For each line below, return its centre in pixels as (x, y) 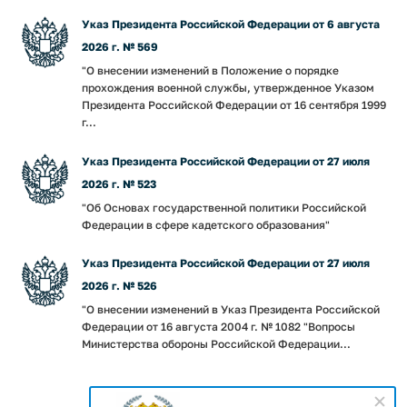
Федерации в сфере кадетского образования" (206, 224)
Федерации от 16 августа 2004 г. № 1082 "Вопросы (218, 327)
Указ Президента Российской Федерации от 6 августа (231, 24)
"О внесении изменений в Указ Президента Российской (231, 309)
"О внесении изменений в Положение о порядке (210, 70)
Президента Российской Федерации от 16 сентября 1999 (234, 105)
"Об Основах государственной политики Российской (224, 207)
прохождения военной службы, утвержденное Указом (228, 88)
